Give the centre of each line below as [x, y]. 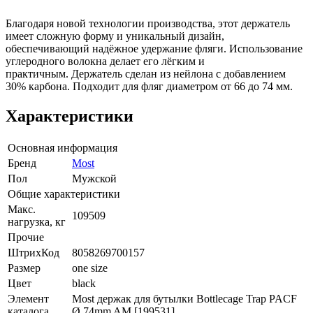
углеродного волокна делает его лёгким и [105, 61]
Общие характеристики [64, 194]
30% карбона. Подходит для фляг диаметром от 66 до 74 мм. [149, 86]
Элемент [28, 298]
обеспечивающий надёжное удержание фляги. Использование [154, 48]
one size [90, 268]
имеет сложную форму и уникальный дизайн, [115, 36]
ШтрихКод [34, 252]
